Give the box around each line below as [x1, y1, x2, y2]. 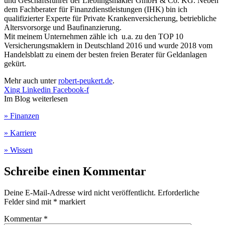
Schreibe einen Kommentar [4, 164, 146, 178]
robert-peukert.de [58, 76, 113, 85]
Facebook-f [53, 85, 89, 94]
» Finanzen [4, 111, 39, 120]
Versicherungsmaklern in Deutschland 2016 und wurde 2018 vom [4, 41, 212, 50]
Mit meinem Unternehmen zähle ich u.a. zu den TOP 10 [4, 32, 183, 41]
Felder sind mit [4, 197, 53, 206]
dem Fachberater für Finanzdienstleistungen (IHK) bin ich [4, 5, 189, 14]
